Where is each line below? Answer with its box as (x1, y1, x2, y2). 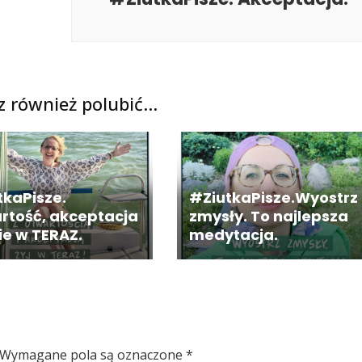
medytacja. (188, 224, 278, 245)
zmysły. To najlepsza (188, 205, 348, 226)
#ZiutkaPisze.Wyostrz (188, 187, 358, 208)
